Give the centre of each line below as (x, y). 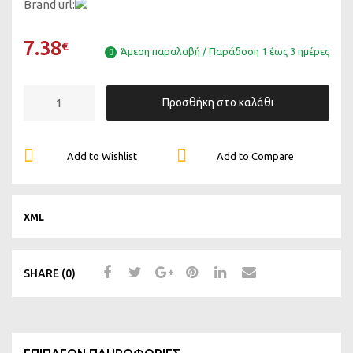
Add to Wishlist (102, 156)
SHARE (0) (50, 273)
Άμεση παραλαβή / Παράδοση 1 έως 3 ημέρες (225, 52)
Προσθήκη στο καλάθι (218, 102)
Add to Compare (255, 156)
